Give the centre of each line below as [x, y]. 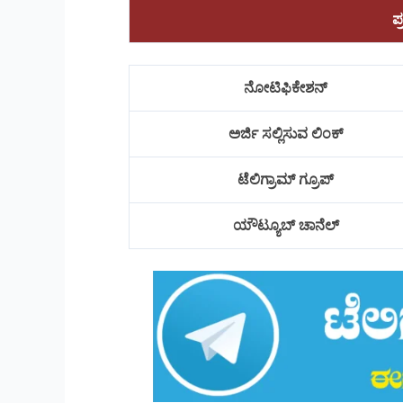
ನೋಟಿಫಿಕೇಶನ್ [287, 88]
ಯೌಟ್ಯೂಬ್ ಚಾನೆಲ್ [287, 226]
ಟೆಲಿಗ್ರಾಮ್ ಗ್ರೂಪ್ [287, 180]
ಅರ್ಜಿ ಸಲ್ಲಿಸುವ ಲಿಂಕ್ [287, 134]
